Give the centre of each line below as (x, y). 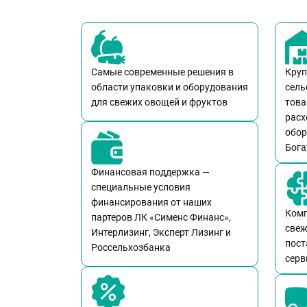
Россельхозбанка (131, 247)
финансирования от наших (151, 202)
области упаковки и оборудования (170, 87)
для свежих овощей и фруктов (159, 102)
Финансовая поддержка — (150, 172)
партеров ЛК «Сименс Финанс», (161, 217)
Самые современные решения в (162, 72)
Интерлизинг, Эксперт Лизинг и (161, 232)
